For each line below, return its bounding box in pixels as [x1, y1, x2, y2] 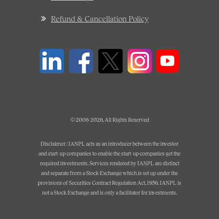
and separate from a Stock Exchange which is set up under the [41, 170, 178, 176]
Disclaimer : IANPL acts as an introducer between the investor [41, 140, 178, 147]
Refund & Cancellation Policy [51, 14, 149, 23]
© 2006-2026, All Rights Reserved [70, 116, 149, 123]
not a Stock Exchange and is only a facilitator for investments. [42, 189, 177, 196]
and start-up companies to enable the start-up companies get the [39, 150, 180, 157]
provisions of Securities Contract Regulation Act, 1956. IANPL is [38, 179, 181, 186]
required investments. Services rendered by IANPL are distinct [40, 160, 179, 167]
